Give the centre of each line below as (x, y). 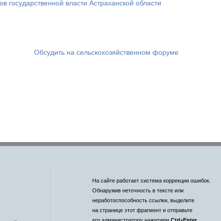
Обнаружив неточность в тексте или (138, 190)
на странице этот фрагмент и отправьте (142, 210)
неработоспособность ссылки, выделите (143, 200)
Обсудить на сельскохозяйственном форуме (106, 52)
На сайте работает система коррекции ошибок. (151, 181)
